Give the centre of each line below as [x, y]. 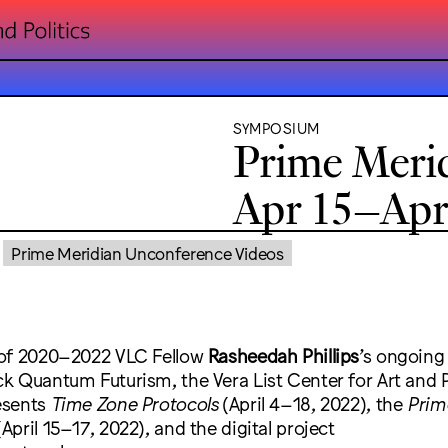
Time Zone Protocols [134, 402]
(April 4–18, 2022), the [312, 402]
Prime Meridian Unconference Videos [147, 253]
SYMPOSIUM [276, 127]
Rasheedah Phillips [283, 354]
